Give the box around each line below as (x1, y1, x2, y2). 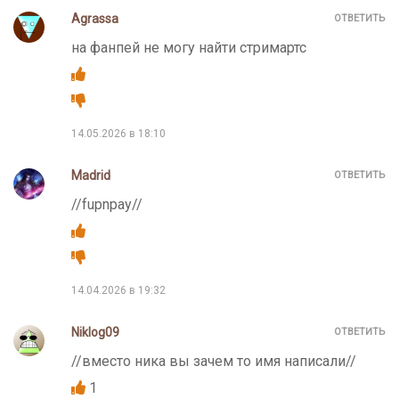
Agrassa (71, 12, 118, 27)
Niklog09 (71, 325, 119, 340)
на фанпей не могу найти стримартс (71, 39, 306, 57)
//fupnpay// (71, 196, 142, 214)
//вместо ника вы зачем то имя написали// (71, 353, 356, 370)
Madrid (71, 168, 110, 183)
